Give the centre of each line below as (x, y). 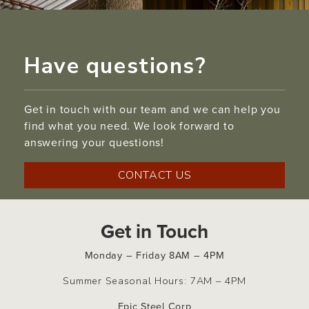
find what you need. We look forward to (129, 126)
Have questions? (116, 66)
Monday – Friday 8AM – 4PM (154, 256)
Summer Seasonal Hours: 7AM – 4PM (154, 281)
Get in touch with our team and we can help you (152, 109)
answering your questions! (94, 142)
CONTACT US (154, 175)
